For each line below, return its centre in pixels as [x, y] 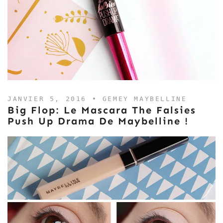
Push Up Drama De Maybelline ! [98, 121]
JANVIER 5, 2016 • [55, 99]
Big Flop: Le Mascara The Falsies [102, 110]
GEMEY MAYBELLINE [145, 99]
